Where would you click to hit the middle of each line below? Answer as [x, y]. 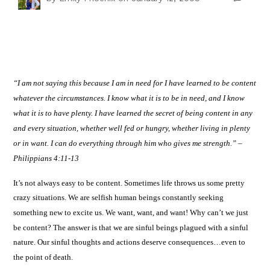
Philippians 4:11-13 [46, 159]
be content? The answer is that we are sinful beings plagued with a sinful [131, 228]
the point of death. [43, 257]
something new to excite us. [59, 213]
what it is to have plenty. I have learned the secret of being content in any [133, 113]
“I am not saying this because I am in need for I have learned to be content [135, 83]
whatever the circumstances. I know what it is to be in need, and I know [129, 98]
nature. [25, 242]
